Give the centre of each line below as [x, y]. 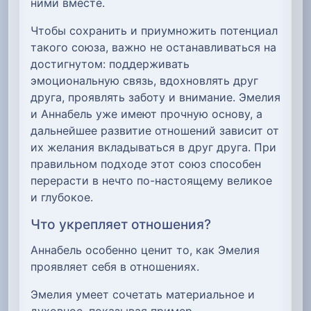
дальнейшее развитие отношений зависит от [155, 131]
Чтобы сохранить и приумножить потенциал [154, 31]
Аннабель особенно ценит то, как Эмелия [145, 250]
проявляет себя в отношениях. [115, 266]
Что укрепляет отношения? [121, 225]
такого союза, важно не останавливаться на [153, 48]
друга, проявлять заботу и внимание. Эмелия [155, 98]
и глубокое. [62, 197]
